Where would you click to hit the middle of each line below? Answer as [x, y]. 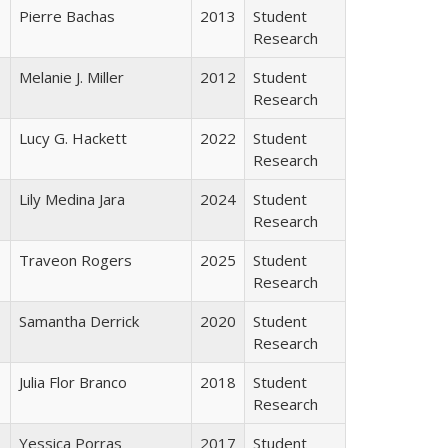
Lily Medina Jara [72, 198]
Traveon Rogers [75, 259]
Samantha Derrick [79, 320]
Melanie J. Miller [71, 76]
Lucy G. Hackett [73, 137]
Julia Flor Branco [73, 381]
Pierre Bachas [67, 15]
